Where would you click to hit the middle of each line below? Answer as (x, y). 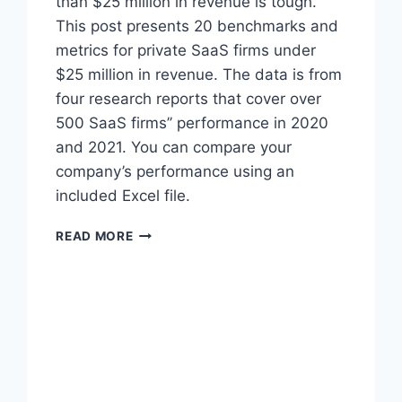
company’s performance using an (175, 172)
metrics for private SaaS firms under (186, 51)
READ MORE (95, 236)
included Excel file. (123, 196)
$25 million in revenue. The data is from (199, 75)
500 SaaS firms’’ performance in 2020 (192, 123)
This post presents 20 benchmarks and (197, 26)
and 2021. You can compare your (174, 148)
